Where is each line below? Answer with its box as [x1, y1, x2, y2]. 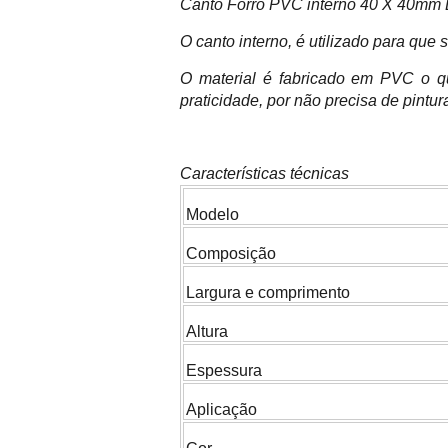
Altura [186, 323, 228, 341]
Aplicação [186, 401, 257, 419]
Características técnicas [180, 165, 349, 183]
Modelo [186, 206, 239, 224]
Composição [186, 245, 276, 263]
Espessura [186, 362, 270, 380]
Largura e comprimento [186, 284, 350, 302]
